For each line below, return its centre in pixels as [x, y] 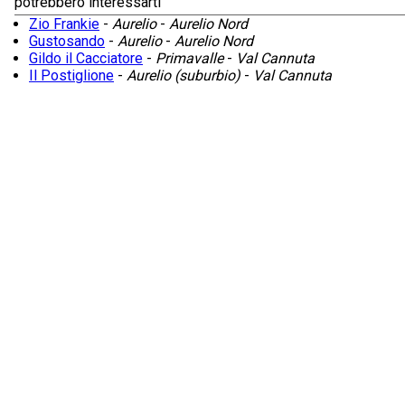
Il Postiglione [71, 75]
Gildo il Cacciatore [86, 58]
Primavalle [189, 58]
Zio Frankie [64, 24]
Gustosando [67, 41]
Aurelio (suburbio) [184, 75]
